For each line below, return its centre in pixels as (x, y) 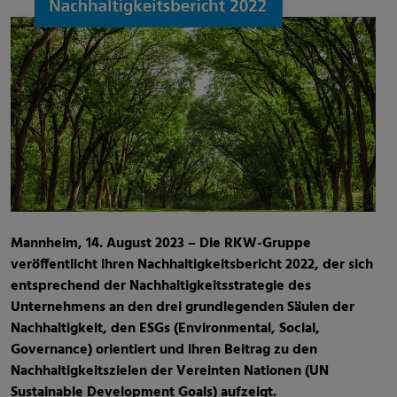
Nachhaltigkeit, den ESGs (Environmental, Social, (165, 329)
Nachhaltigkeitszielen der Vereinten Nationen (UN (170, 372)
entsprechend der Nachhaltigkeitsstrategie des (161, 287)
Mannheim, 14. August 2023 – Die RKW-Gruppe (161, 244)
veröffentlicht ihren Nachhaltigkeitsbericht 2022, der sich (192, 265)
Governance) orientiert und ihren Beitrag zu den (164, 350)
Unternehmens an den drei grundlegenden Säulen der (183, 308)
